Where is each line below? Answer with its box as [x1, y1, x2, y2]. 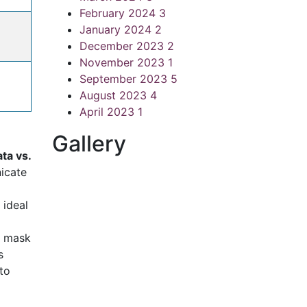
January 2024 [79, 23, 155, 36]
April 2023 [79, 105, 138, 119]
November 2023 [79, 56, 168, 69]
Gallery [52, 130, 126, 157]
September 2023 [79, 72, 171, 86]
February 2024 [79, 6, 159, 20]
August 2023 [79, 88, 150, 102]
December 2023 [79, 39, 167, 53]
